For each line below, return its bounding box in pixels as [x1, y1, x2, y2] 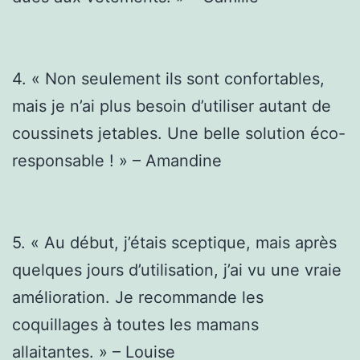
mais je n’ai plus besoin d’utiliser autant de [12, 96, 331, 116]
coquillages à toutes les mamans [12, 314, 259, 334]
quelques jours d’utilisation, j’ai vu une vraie [12, 260, 342, 280]
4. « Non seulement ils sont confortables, [12, 68, 325, 88]
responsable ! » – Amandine [12, 150, 222, 170]
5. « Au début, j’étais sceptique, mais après [12, 232, 337, 252]
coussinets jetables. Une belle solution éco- [12, 123, 346, 143]
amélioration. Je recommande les [12, 287, 264, 307]
